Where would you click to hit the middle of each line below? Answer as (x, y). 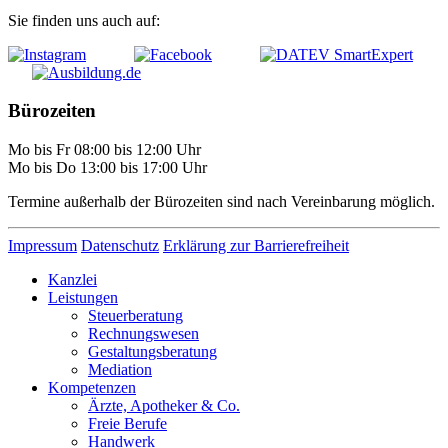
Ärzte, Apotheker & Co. (164, 406)
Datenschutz (120, 246)
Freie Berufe (127, 424)
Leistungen (83, 298)
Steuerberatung (135, 316)
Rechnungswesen (143, 334)
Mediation (120, 370)
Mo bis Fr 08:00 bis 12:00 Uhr (104, 150)
